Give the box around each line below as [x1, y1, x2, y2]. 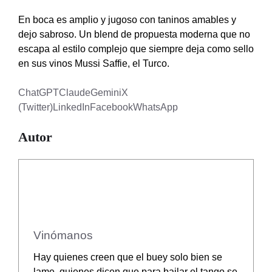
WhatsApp [133, 101, 178, 112]
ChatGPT [18, 87, 59, 98]
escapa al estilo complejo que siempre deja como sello [18, 43, 254, 54]
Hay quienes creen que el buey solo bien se [33, 251, 222, 262]
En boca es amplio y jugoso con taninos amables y [18, 14, 236, 25]
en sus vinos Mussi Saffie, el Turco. [18, 58, 169, 69]
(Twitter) [18, 101, 53, 112]
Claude [59, 87, 90, 98]
